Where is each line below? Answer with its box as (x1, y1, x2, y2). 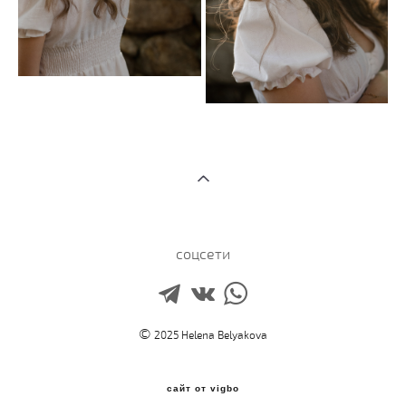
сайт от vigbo (167, 382, 239, 393)
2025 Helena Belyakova (151, 328, 267, 342)
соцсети (176, 245, 230, 264)
